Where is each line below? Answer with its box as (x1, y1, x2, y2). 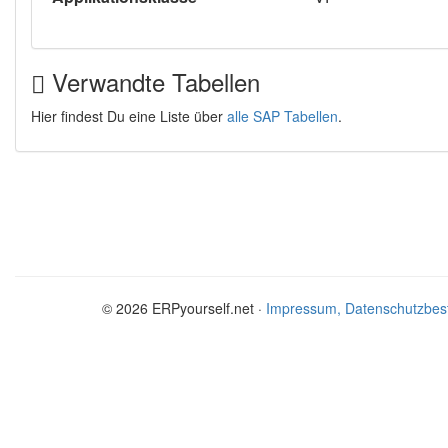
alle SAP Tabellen (227, 106, 338, 126)
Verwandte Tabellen (45, 64, 260, 99)
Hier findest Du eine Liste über (31, 106, 227, 126)
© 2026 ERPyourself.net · (102, 298, 266, 318)
